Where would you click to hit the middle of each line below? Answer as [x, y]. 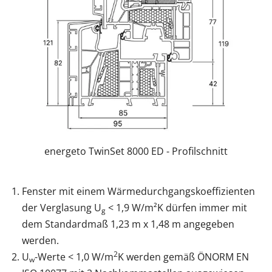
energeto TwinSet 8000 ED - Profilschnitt [136, 151]
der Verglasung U [62, 208]
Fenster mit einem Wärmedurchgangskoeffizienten [138, 191]
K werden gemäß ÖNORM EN [183, 257]
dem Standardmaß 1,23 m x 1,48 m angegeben [128, 224]
